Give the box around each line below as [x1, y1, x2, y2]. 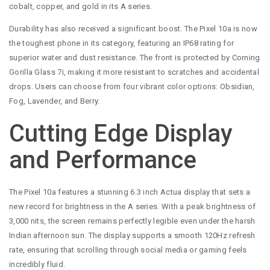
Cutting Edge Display [9, 119, 233, 148]
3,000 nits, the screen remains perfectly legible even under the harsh [9, 216, 256, 225]
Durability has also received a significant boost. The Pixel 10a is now [9, 24, 257, 34]
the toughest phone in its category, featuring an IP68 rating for [9, 39, 234, 48]
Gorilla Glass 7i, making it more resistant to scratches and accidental [9, 67, 259, 77]
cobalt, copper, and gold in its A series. [9, 2, 152, 11]
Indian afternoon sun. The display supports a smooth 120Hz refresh [9, 230, 256, 240]
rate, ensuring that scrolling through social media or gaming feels [9, 245, 247, 254]
